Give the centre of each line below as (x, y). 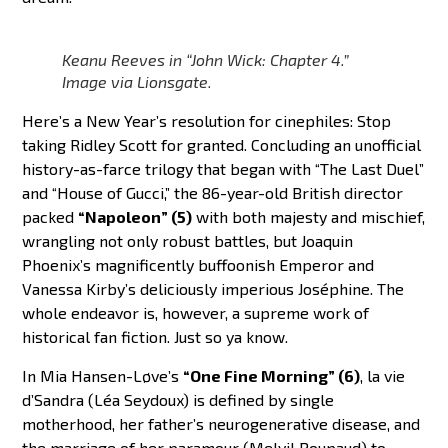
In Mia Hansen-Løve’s (101, 375)
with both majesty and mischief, (309, 217)
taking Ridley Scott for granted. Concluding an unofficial (222, 145)
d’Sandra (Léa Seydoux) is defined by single (178, 399)
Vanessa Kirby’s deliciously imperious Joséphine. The (213, 289)
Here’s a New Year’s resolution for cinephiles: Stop (207, 121)
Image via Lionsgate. (137, 82)
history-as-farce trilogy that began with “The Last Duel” (223, 169)
